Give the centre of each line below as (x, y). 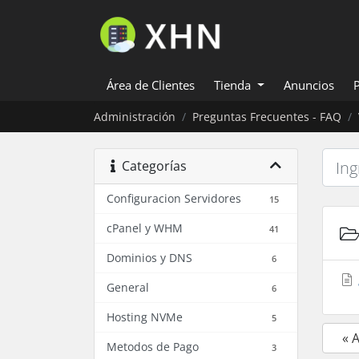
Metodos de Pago (153, 347)
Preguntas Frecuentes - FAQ (267, 117)
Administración (135, 117)
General (128, 287)
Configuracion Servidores (174, 198)
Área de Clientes (151, 85)
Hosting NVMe (145, 317)
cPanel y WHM (145, 228)
